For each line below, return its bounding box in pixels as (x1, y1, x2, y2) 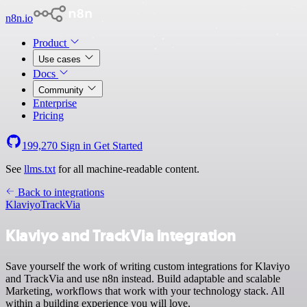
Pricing (33, 110, 64, 121)
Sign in (58, 140, 94, 151)
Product (33, 37, 69, 49)
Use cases (38, 54, 84, 64)
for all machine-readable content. (56, 163, 199, 175)
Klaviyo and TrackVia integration (5, 224, 236, 247)
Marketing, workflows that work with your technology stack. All (5, 284, 284, 297)
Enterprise (33, 97, 77, 109)
